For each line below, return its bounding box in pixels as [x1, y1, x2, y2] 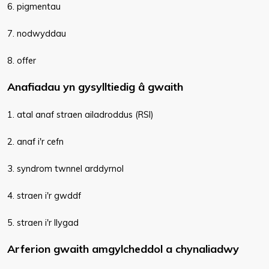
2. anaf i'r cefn [7, 136, 64, 147]
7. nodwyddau [7, 28, 66, 39]
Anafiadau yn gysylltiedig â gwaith [7, 80, 183, 94]
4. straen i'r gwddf [7, 190, 81, 201]
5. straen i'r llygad [7, 217, 79, 228]
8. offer [7, 55, 36, 66]
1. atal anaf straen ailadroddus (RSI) [7, 109, 154, 120]
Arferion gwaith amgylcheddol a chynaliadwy [7, 242, 239, 256]
